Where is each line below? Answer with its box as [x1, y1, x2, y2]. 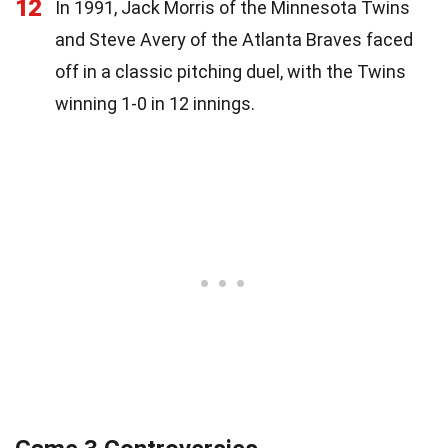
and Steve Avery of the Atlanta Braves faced [55, 28, 413, 50]
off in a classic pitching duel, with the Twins [55, 60, 406, 82]
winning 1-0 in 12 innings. [55, 92, 255, 114]
